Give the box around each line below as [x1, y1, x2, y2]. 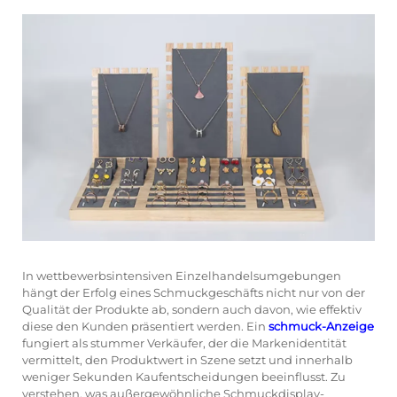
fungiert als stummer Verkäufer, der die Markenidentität [22, 335, 346, 350]
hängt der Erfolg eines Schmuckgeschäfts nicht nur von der [22, 284, 365, 300]
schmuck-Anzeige [269, 318, 374, 333]
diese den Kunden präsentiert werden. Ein [22, 318, 269, 333]
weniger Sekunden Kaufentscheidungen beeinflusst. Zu [22, 369, 346, 384]
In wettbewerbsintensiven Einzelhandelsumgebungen [22, 268, 341, 283]
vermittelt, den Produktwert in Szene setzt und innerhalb [22, 352, 353, 367]
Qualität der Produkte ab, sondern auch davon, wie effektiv [22, 301, 362, 316]
